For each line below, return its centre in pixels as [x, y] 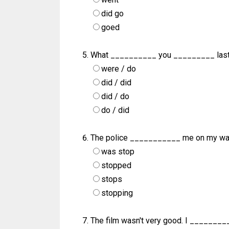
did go [112, 14]
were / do [119, 69]
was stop [118, 152]
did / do [115, 97]
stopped [116, 166]
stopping [117, 193]
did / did [116, 83]
